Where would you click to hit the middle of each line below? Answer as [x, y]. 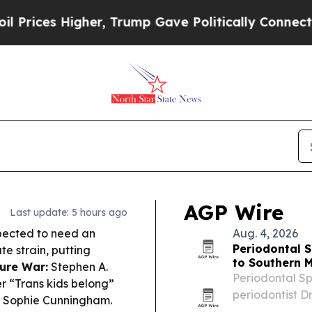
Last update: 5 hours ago [69, 213]
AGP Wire [234, 213]
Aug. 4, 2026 [265, 234]
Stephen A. [78, 267]
